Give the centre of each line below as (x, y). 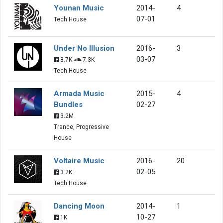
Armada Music (79, 93)
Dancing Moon (79, 206)
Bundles (68, 104)
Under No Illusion (84, 48)
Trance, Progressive (81, 127)
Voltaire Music (79, 161)
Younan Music (79, 8)
